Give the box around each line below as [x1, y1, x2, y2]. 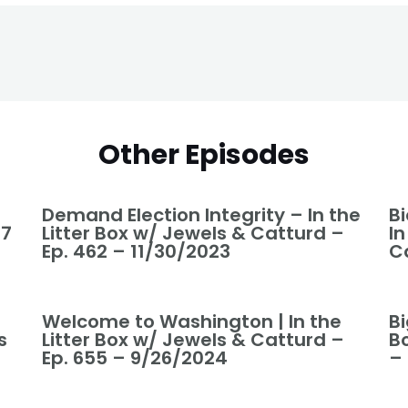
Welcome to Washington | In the [41, 309, 342, 335]
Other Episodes [98, 136, 310, 175]
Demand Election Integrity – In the [41, 202, 361, 229]
